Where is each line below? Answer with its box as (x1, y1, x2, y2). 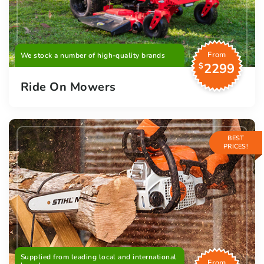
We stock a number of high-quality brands (21, 50, 166, 60)
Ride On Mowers (21, 78, 116, 95)
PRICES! (223, 141, 248, 151)
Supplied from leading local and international (21, 252, 177, 262)
